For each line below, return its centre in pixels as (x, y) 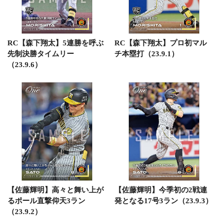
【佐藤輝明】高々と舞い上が (55, 190)
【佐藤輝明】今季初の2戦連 (161, 190)
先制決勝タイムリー (41, 54)
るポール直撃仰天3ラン (46, 201)
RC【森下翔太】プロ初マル (160, 43)
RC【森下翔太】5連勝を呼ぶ (55, 43)
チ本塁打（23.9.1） (146, 54)
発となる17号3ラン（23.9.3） (163, 201)
